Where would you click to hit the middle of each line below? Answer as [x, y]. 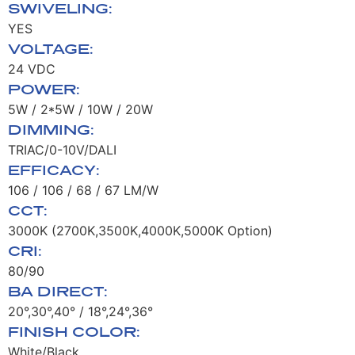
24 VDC [32, 69]
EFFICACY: [54, 169]
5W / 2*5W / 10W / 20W [80, 109]
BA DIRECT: [58, 290]
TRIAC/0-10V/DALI [62, 149]
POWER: [44, 88]
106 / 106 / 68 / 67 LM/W [83, 190]
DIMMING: [51, 129]
